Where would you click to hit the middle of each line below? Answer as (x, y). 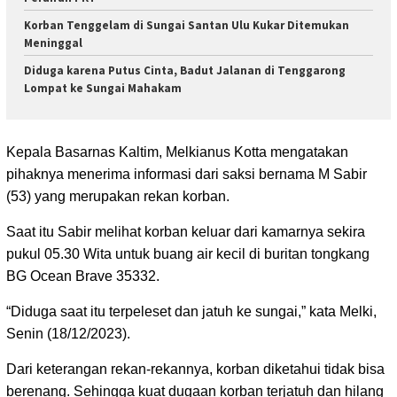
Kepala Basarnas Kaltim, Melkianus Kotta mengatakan (177, 152)
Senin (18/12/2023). (68, 333)
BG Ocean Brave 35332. (83, 276)
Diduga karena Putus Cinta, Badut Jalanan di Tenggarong (185, 71)
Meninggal (53, 43)
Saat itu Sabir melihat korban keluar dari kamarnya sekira (186, 231)
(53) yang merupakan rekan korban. (118, 196)
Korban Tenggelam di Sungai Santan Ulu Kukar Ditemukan (187, 26)
